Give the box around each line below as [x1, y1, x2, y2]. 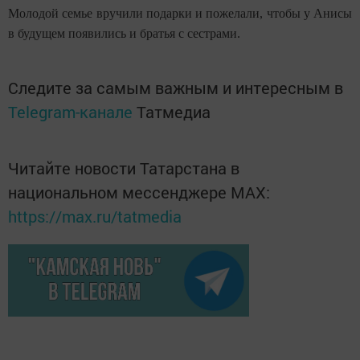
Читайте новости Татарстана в [8, 157, 239, 179]
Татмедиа [137, 101, 211, 123]
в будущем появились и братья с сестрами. [8, 27, 240, 41]
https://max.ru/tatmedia [8, 206, 182, 227]
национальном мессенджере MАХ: [8, 182, 270, 203]
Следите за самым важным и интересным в [8, 77, 343, 99]
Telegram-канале [8, 101, 133, 123]
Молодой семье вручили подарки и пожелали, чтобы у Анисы [8, 6, 352, 21]
